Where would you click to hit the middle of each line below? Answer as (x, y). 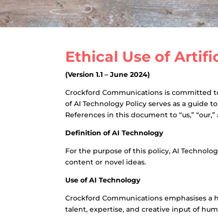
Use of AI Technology (103, 180)
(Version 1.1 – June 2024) (108, 74)
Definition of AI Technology (114, 133)
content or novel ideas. (106, 162)
